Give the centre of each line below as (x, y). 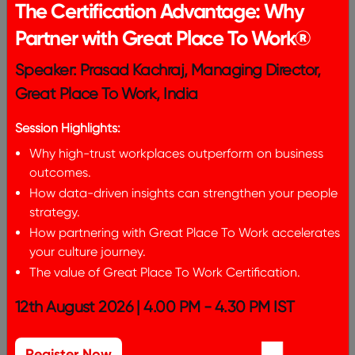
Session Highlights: (68, 128)
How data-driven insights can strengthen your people (183, 193)
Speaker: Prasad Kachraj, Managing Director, (168, 70)
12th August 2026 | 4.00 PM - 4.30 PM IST (155, 307)
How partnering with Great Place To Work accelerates (185, 233)
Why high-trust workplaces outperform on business (176, 153)
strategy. (55, 212)
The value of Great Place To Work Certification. (165, 272)
